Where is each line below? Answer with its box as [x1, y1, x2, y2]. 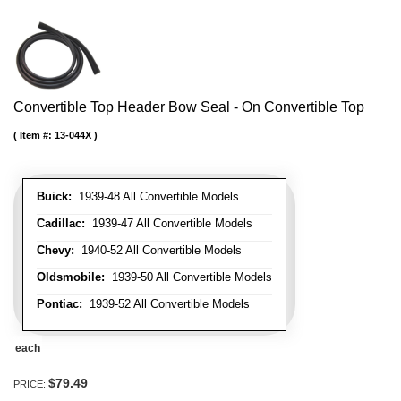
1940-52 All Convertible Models [74, 243, 242, 257]
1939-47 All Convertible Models [85, 216, 252, 230]
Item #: [20, 129, 55, 141]
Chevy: [37, 243, 74, 257]
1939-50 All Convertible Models [105, 269, 272, 284]
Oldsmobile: [37, 269, 105, 284]
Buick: [37, 189, 72, 203]
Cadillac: [37, 216, 85, 230]
